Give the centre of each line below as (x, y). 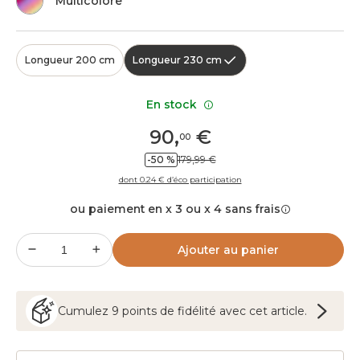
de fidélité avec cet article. (232, 311)
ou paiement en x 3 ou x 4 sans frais (175, 209)
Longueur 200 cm (70, 60)
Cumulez (85, 311)
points (139, 311)
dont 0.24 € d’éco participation (180, 180)
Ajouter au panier (228, 250)
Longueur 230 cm (177, 60)
